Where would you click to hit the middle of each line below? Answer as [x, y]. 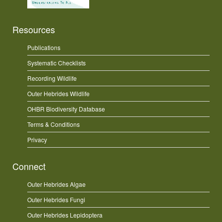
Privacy [37, 139]
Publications [44, 47]
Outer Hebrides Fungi [56, 199]
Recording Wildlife [52, 78]
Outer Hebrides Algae [56, 184]
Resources [34, 29]
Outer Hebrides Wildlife [58, 93]
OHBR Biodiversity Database [66, 109]
